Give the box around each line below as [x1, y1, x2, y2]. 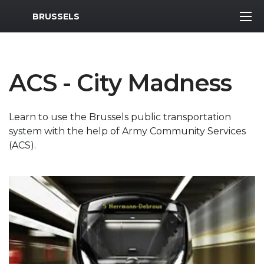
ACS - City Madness [9, 68, 232, 97]
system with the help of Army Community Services [9, 126, 246, 137]
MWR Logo [8, 8, 61, 19]
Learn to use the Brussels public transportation [9, 111, 231, 123]
